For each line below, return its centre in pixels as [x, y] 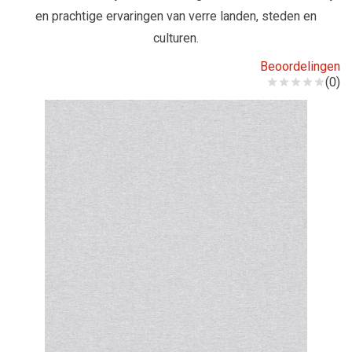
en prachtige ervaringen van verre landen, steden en [176, 16]
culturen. [176, 38]
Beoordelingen [300, 66]
